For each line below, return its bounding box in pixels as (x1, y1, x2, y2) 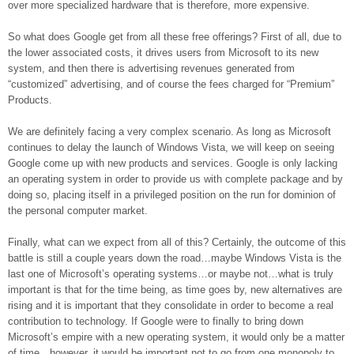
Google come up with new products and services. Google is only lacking (8, 157, 337, 169)
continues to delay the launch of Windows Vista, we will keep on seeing (8, 141, 334, 153)
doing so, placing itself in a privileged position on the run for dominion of (8, 189, 336, 201)
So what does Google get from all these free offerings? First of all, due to (8, 31, 341, 43)
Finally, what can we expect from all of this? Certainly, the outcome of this (8, 236, 346, 248)
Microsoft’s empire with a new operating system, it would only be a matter (8, 331, 345, 343)
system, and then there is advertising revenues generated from (8, 62, 295, 74)
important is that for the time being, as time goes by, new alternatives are (8, 284, 342, 296)
